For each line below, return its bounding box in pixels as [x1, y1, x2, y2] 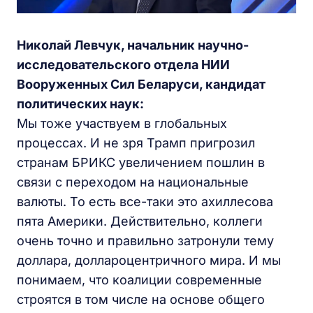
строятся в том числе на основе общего [17, 292, 265, 307]
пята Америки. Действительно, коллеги [17, 214, 263, 229]
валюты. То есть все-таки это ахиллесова [17, 194, 273, 210]
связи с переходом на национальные [17, 175, 249, 190]
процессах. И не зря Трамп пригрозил [17, 136, 255, 151]
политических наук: [17, 96, 144, 112]
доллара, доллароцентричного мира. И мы [17, 253, 281, 268]
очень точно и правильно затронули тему [17, 233, 274, 249]
